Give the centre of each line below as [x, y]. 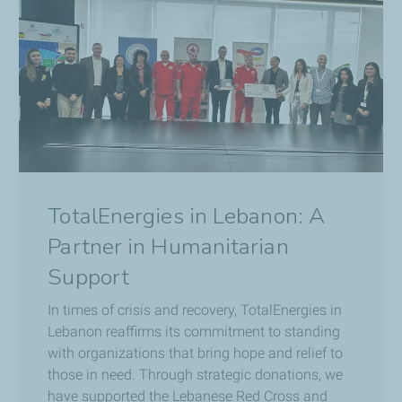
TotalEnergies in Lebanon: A [187, 217]
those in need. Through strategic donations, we [196, 375]
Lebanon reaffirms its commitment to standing [194, 332]
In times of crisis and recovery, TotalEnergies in [195, 310]
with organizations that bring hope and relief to [196, 354]
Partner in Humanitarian [168, 247]
